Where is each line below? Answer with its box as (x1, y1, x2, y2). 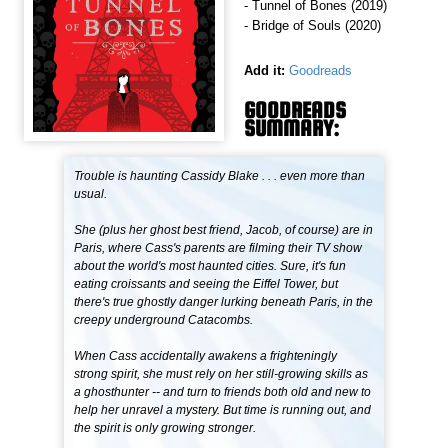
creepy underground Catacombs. (74, 313, 254, 328)
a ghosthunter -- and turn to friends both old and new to (74, 385, 372, 400)
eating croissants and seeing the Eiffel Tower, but (74, 277, 339, 292)
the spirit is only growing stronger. (74, 421, 257, 436)
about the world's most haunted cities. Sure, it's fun (74, 259, 347, 274)
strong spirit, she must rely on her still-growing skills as (74, 367, 369, 382)
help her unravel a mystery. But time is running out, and (74, 403, 372, 418)
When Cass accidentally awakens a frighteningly (74, 349, 338, 364)
